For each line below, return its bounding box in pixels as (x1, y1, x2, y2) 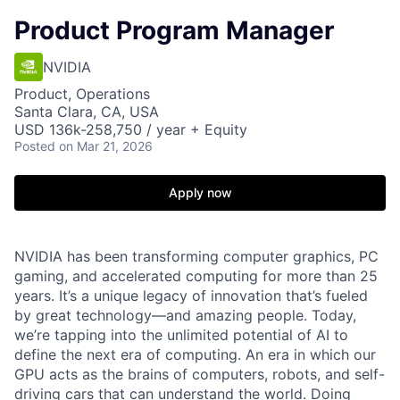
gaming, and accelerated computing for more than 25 (14, 267, 378, 285)
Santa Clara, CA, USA (14, 103, 159, 121)
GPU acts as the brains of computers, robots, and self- (14, 365, 385, 383)
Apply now (168, 185, 232, 200)
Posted (14, 138, 55, 154)
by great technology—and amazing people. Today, (14, 306, 356, 324)
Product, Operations (14, 85, 150, 103)
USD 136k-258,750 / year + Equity (14, 121, 247, 138)
